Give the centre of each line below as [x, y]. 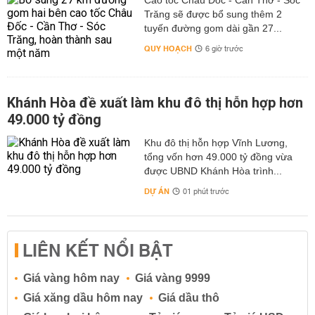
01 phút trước [206, 192]
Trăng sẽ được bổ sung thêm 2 [213, 14]
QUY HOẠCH [168, 49]
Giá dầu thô [189, 298]
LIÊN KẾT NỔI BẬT [98, 252]
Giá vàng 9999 [173, 278]
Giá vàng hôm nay [71, 278]
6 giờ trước [224, 50]
